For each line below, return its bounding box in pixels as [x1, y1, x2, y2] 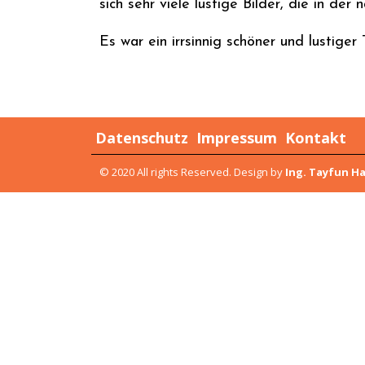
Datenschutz [95, 127, 188, 147]
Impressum [196, 127, 277, 147]
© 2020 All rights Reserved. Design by [99, 164, 285, 179]
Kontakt [285, 127, 346, 147]
